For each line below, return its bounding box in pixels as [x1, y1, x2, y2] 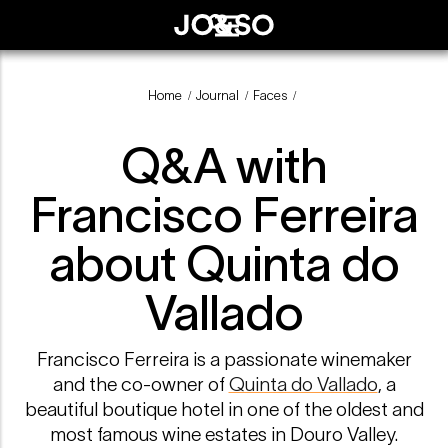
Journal [195, 88, 239, 104]
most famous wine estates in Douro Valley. [50, 423, 398, 445]
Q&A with [121, 137, 327, 193]
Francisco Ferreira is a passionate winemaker [36, 348, 412, 370]
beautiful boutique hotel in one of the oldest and [24, 398, 424, 420]
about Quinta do [48, 235, 400, 291]
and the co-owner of [52, 373, 229, 395]
